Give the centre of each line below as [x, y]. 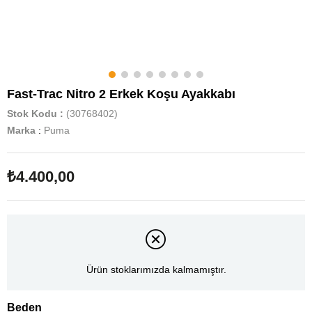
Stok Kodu [32, 114]
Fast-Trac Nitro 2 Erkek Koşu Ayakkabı [121, 94]
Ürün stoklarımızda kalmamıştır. [156, 270]
